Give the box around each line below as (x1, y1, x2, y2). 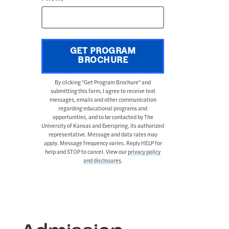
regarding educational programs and (58, 106, 147, 112)
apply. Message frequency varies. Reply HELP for (43, 141, 162, 147)
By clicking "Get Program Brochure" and (55, 80, 151, 86)
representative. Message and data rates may (48, 132, 157, 138)
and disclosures (83, 158, 121, 164)
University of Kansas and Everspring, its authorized (41, 124, 164, 129)
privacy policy (128, 150, 161, 155)
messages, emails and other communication (49, 98, 156, 103)
